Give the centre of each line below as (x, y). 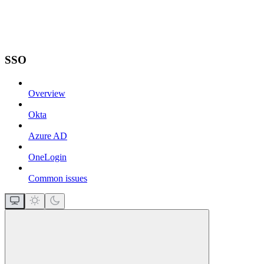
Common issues (58, 178)
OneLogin (47, 157)
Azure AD (48, 136)
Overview (47, 93)
